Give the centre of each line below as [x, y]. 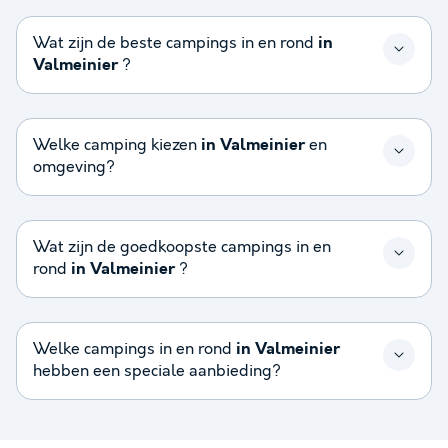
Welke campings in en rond [134, 350]
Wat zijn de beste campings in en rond [175, 44]
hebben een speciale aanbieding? [157, 372]
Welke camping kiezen [117, 146]
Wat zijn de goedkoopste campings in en [182, 248]
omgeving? [74, 168]
